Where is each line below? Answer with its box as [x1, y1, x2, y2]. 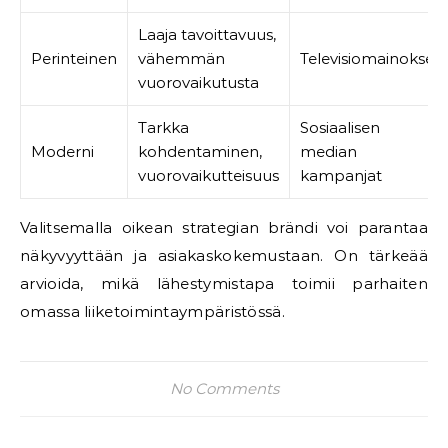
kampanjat [300, 166, 382, 185]
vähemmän [138, 49, 225, 68]
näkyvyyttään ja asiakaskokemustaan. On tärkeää [20, 246, 428, 265]
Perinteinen [31, 49, 117, 68]
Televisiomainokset [300, 49, 440, 68]
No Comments [169, 379, 279, 398]
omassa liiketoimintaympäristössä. [20, 302, 285, 321]
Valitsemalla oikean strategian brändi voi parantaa [20, 218, 428, 237]
